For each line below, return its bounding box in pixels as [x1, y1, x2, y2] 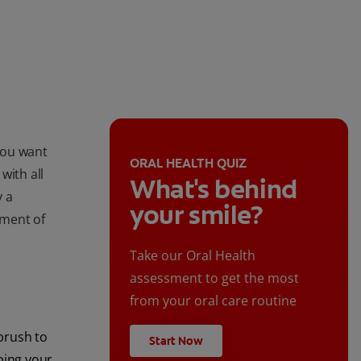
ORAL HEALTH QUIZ [130, 155, 247, 172]
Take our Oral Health [130, 247, 255, 265]
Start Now [149, 334, 203, 349]
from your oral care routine [130, 292, 297, 310]
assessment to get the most [130, 269, 299, 288]
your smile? [130, 198, 263, 233]
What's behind [130, 172, 297, 207]
